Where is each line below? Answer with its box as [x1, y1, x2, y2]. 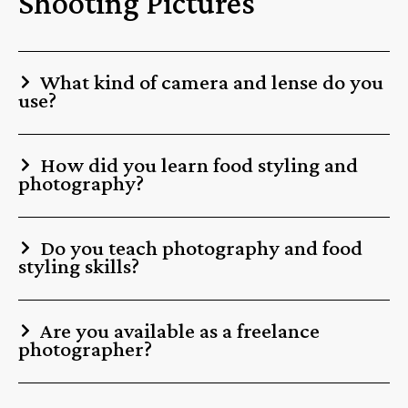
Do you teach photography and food [40, 235, 363, 260]
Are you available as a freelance [40, 318, 321, 343]
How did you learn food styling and [40, 152, 359, 178]
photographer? [18, 336, 152, 362]
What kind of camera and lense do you [40, 69, 384, 95]
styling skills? [18, 253, 139, 279]
